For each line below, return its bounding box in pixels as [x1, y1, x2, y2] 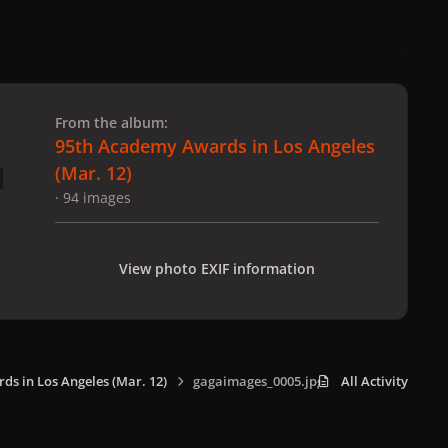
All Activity [341, 372, 408, 390]
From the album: [55, 112, 168, 132]
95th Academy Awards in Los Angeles [55, 133, 375, 158]
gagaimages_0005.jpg [192, 372, 324, 390]
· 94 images [55, 187, 131, 207]
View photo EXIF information [119, 258, 315, 278]
